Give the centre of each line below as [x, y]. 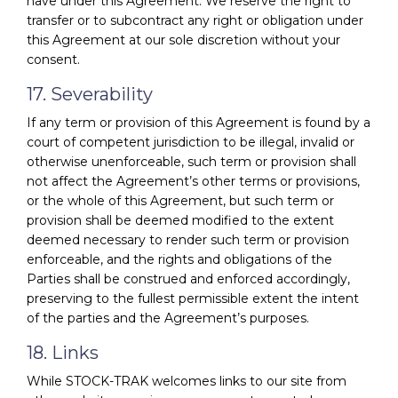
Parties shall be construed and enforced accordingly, [188, 279]
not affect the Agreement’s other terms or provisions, [193, 181]
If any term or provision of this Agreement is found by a [199, 122]
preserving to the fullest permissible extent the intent [193, 298]
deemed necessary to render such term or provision [188, 239]
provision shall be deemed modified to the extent [180, 220]
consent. [53, 59]
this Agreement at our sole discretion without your [183, 40]
